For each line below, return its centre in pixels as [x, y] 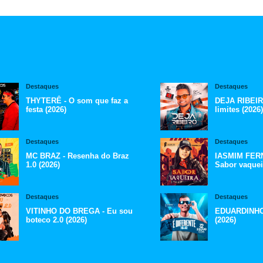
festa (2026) [46, 109]
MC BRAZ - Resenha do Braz [77, 156]
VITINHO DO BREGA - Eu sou [79, 211]
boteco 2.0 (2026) [56, 220]
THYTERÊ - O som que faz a [77, 100]
